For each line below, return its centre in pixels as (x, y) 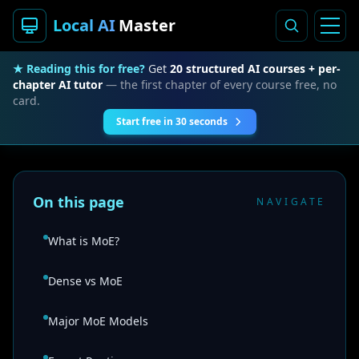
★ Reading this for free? (79, 69)
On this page (79, 202)
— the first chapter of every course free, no (220, 85)
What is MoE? (84, 241)
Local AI (84, 25)
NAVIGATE (291, 202)
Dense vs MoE (85, 281)
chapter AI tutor (58, 85)
